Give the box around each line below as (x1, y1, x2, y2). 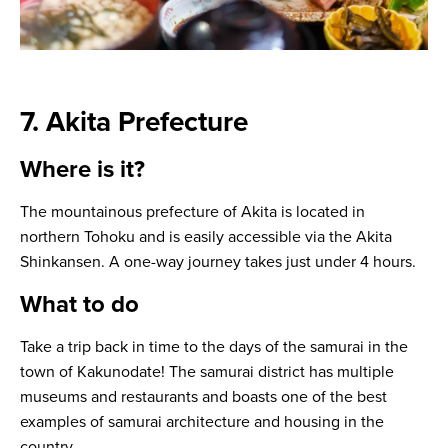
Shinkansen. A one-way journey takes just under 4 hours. (20, 252, 416, 273)
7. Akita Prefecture (20, 105, 248, 140)
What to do (20, 290, 139, 320)
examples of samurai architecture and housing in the (20, 412, 384, 433)
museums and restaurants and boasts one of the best (20, 387, 387, 408)
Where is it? (20, 155, 145, 185)
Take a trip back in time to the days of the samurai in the (20, 337, 408, 358)
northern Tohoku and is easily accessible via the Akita (20, 227, 392, 248)
